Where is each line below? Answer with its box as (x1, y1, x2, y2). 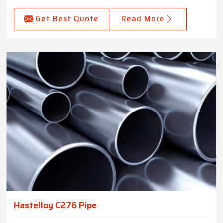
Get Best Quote (36, 13, 99, 25)
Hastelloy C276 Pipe (14, 198, 97, 213)
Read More (121, 13, 165, 25)
